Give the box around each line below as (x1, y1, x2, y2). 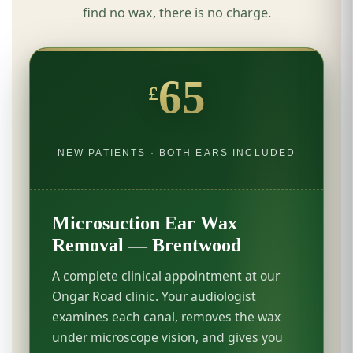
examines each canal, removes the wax (52, 307, 281, 325)
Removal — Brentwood (52, 234, 242, 255)
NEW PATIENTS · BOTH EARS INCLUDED (57, 147, 296, 158)
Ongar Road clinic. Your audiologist (52, 287, 257, 305)
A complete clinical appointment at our (52, 266, 281, 284)
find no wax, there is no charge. (82, 3, 271, 21)
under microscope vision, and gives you (52, 328, 284, 346)
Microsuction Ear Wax (52, 212, 238, 233)
